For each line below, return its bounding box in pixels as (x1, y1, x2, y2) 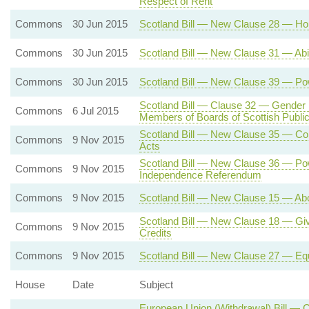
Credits (139, 227, 172, 239)
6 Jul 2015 (72, 105, 119, 117)
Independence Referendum (139, 169, 261, 181)
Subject (139, 279, 173, 290)
